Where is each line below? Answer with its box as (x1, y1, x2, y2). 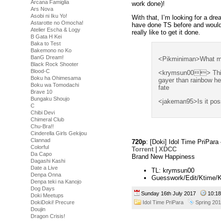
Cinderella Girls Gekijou (31, 130, 87, 136)
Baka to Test (31, 40, 61, 46)
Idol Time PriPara (143, 199, 184, 205)
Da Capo (31, 151, 52, 157)
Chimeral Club (31, 116, 64, 122)
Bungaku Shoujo (31, 96, 70, 102)
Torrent (132, 145, 153, 153)
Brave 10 (31, 89, 52, 95)
